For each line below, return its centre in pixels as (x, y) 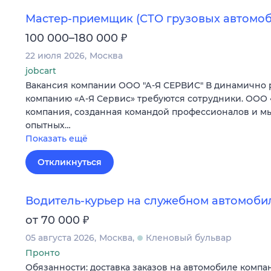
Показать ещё (57, 139)
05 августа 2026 (60, 237)
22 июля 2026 (55, 56)
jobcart (41, 71)
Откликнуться (70, 162)
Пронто (43, 253)
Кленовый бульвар (189, 237)
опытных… (48, 126)
